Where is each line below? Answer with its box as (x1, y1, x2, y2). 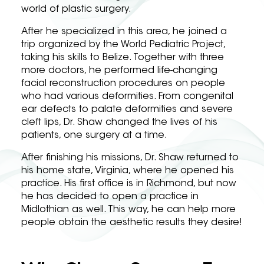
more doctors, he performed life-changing (21, 66, 217, 75)
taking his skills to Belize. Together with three (21, 53, 224, 62)
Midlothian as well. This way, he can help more (21, 205, 236, 214)
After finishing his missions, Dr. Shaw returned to (21, 153, 239, 163)
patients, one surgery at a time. (21, 131, 167, 140)
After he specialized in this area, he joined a (21, 27, 227, 37)
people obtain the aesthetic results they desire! (21, 218, 242, 227)
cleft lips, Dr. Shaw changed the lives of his (21, 118, 217, 127)
